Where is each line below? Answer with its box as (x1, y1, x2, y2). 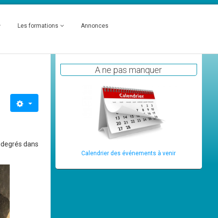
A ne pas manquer (95, 65, 163, 75)
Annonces (81, 22, 109, 29)
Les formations (18, 22, 59, 29)
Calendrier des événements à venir (81, 150, 176, 157)
